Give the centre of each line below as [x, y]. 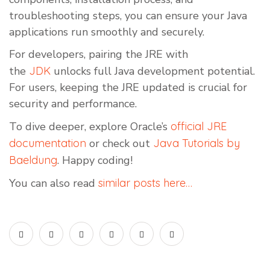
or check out [120, 144]
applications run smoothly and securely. [107, 32]
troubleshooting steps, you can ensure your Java [128, 16]
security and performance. [73, 104]
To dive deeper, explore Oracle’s [90, 127]
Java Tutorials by [196, 143]
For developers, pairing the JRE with [99, 55]
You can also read [54, 184]
